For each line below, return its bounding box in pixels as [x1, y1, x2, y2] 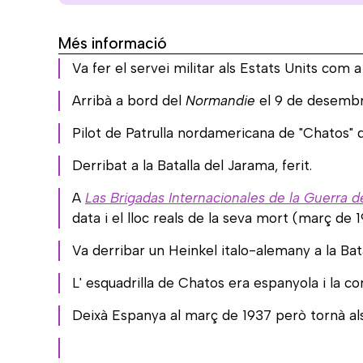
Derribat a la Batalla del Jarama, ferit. [72, 156, 312, 173]
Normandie [186, 92, 259, 109]
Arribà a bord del [72, 92, 186, 109]
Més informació [58, 33, 167, 53]
